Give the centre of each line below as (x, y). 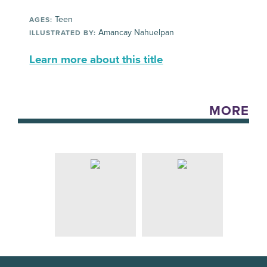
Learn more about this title (96, 59)
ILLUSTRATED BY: (63, 32)
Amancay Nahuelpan (135, 32)
